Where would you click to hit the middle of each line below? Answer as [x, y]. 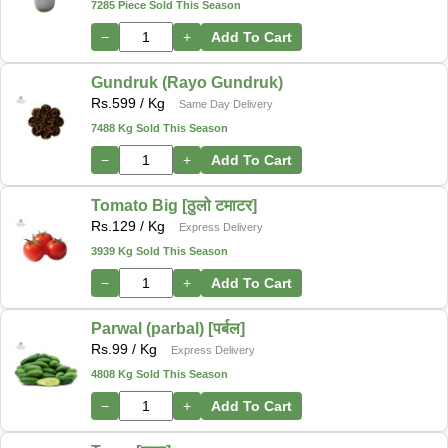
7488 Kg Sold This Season [159, 127]
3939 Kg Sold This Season [159, 250]
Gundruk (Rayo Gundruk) [187, 82]
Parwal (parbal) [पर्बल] [168, 328]
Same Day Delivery [226, 103]
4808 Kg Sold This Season [159, 373]
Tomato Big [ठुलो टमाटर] [174, 205]
